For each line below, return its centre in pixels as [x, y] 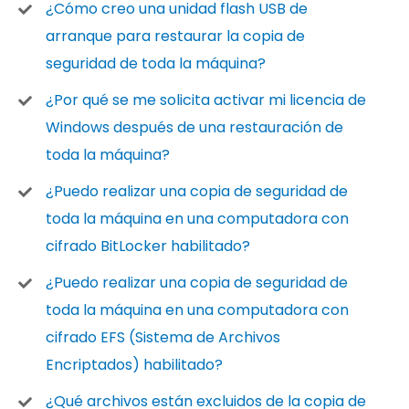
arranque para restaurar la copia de [175, 36]
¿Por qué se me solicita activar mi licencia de [206, 100]
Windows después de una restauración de [194, 127]
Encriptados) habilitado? [134, 365]
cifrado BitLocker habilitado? [148, 246]
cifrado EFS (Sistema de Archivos [163, 337]
